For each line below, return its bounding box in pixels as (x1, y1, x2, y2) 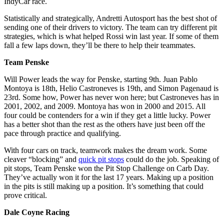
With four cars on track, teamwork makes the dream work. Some (4, 146, 207, 155)
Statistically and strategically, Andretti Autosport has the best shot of (4, 14, 217, 23)
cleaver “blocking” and (4, 155, 78, 164)
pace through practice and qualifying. (4, 129, 125, 138)
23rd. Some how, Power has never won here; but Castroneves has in (4, 93, 219, 102)
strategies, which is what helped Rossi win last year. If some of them (4, 32, 218, 41)
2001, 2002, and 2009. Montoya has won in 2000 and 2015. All (4, 102, 205, 111)
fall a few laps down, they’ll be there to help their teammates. (4, 41, 197, 50)
